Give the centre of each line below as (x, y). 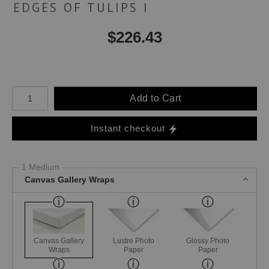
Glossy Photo (208, 240)
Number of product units (50, 89)
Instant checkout (128, 128)
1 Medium (41, 167)
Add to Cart (156, 98)
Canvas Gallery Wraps (70, 180)
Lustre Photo (133, 240)
